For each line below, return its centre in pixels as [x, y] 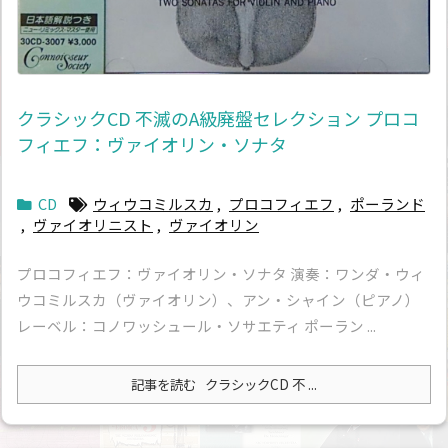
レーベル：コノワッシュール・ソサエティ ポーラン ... [196, 326]
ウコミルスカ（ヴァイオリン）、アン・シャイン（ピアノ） [218, 300]
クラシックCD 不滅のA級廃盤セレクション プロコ [218, 118]
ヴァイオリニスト [93, 225]
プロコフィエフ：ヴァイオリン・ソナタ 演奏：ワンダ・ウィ [221, 274]
